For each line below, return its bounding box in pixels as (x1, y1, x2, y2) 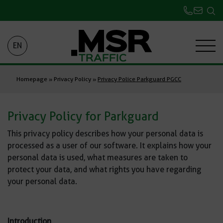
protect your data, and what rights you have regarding (7, 165, 201, 174)
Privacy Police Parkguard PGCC (98, 75, 181, 83)
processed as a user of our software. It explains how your (7, 141, 212, 150)
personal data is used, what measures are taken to (7, 153, 188, 162)
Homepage (16, 75, 47, 83)
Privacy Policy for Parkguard (7, 109, 159, 123)
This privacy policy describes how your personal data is (7, 129, 203, 138)
